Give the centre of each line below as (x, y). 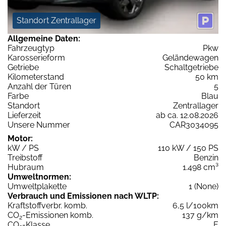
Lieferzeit (24, 115)
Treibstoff (25, 157)
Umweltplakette (37, 186)
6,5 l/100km (195, 205)
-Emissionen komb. (58, 215)
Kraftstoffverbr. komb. (47, 205)
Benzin (206, 157)
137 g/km (200, 215)
